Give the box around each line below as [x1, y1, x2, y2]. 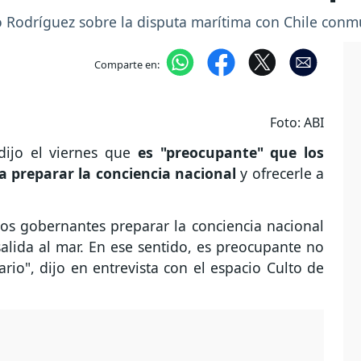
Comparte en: [93, 56, 160, 72]
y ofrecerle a [236, 164, 324, 184]
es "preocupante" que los [137, 143, 324, 163]
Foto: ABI [270, 113, 324, 131]
